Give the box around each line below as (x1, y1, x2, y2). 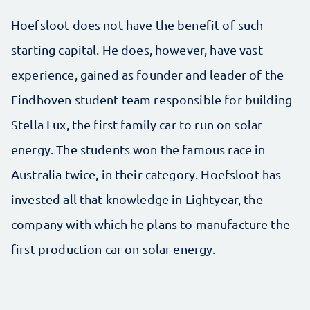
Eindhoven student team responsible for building (11, 92, 293, 107)
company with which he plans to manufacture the (11, 217, 290, 231)
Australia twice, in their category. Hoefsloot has (11, 167, 282, 181)
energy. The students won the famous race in (11, 142, 266, 156)
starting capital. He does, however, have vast (11, 42, 263, 57)
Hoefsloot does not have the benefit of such (11, 17, 264, 32)
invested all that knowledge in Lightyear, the (11, 192, 263, 206)
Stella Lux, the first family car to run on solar (11, 117, 263, 131)
